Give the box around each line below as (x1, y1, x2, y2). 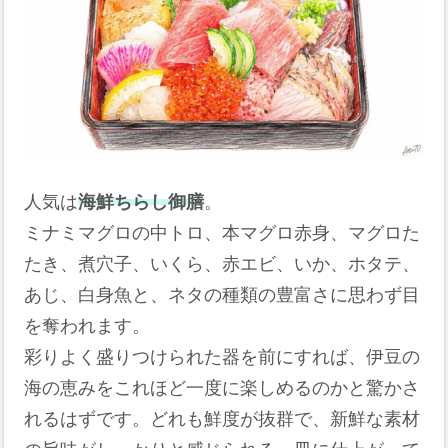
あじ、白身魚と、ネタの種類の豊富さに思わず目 (24, 284, 421, 305)
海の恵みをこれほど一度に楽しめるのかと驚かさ (24, 377, 421, 398)
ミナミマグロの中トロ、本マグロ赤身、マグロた (24, 222, 421, 243)
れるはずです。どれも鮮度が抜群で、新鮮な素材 (24, 408, 421, 429)
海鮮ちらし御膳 (78, 191, 205, 212)
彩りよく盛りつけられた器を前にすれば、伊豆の (24, 346, 421, 367)
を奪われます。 (24, 315, 151, 336)
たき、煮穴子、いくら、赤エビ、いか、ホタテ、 (24, 253, 421, 274)
